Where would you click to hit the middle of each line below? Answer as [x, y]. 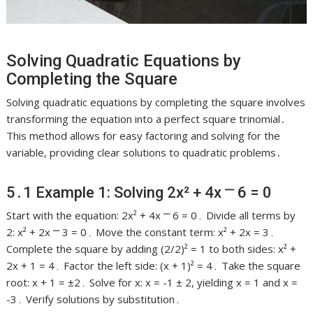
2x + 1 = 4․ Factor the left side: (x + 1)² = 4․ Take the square [154, 265]
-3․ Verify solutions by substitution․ [94, 299]
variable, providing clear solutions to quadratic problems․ [144, 152]
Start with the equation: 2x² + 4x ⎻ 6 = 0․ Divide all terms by [151, 215]
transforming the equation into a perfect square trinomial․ [146, 118]
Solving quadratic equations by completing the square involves [156, 102]
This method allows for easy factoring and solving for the [144, 135]
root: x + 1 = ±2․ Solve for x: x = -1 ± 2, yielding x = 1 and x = [152, 282]
